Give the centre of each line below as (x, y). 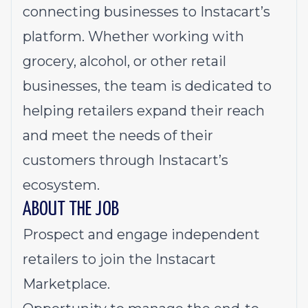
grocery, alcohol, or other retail (124, 61)
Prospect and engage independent (141, 234)
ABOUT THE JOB (71, 210)
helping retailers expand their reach (144, 111)
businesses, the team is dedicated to (147, 86)
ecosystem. (61, 185)
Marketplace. (66, 284)
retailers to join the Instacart (119, 259)
